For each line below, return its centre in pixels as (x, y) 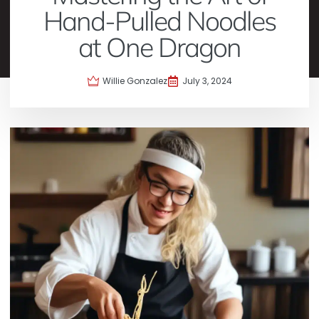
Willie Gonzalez (135, 81)
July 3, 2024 (207, 81)
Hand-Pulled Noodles (159, 21)
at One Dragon (159, 47)
